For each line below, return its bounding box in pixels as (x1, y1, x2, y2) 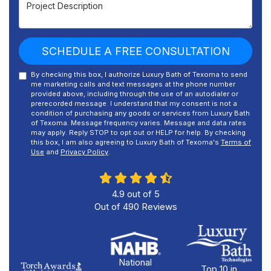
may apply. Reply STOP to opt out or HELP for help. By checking (31, 128, 246, 137)
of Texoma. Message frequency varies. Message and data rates (31, 119, 246, 127)
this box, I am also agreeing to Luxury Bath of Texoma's (31, 138, 221, 146)
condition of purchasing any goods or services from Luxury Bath (31, 109, 250, 117)
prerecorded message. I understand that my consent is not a (31, 99, 237, 108)
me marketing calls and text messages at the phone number (31, 80, 235, 88)
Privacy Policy (60, 148, 108, 156)
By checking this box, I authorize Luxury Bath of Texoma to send (31, 70, 247, 79)
